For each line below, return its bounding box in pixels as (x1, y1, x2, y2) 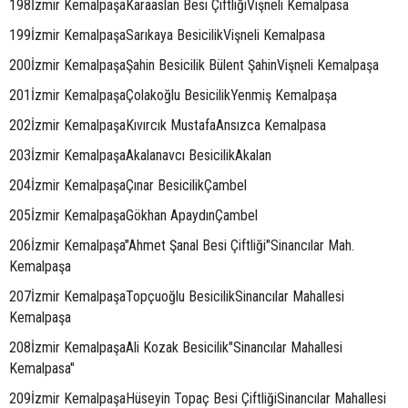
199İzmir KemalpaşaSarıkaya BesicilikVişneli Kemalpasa (9, 26, 325, 44)
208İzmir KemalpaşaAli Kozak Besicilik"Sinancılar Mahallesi (9, 339, 342, 356)
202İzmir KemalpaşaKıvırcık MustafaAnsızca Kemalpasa (9, 117, 326, 134)
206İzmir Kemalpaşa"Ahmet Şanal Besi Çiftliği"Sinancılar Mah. (9, 237, 354, 254)
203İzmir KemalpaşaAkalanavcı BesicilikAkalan (9, 147, 271, 164)
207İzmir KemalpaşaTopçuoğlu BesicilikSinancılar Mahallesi (9, 288, 344, 305)
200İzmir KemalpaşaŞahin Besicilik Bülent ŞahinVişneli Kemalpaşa (9, 56, 379, 74)
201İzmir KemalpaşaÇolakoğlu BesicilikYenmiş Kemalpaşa (9, 87, 337, 104)
